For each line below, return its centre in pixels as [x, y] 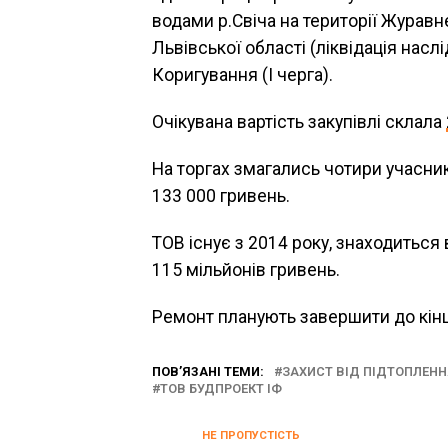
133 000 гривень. [221, 196]
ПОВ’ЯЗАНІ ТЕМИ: [208, 371]
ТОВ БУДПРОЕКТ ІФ [221, 388]
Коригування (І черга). [242, 75]
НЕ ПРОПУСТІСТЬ [251, 435]
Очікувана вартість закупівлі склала [299, 122]
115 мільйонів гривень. [246, 270]
